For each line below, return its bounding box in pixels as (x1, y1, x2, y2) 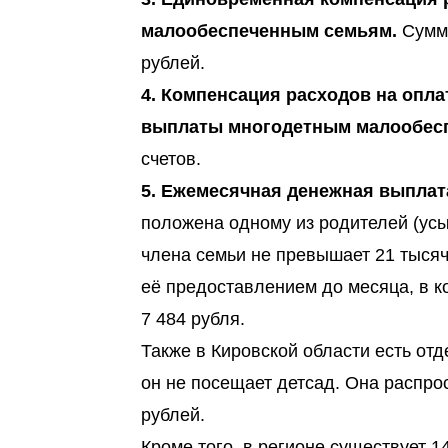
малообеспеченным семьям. (141, 21, 397, 41)
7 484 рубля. (141, 309, 245, 329)
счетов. (141, 149, 201, 169)
